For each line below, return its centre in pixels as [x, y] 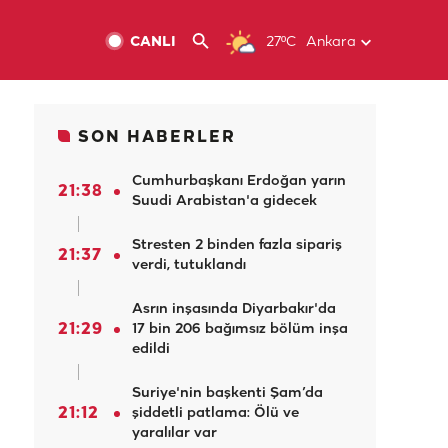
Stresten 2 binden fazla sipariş [237, 245]
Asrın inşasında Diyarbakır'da [234, 309]
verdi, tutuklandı [189, 265]
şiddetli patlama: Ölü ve [215, 413]
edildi [151, 349]
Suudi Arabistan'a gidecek [224, 201]
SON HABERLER [157, 137]
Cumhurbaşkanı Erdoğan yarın [239, 181]
